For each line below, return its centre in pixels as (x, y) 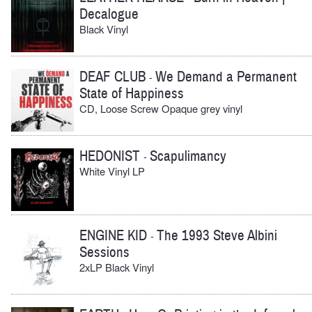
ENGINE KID (115, 235)
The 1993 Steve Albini (217, 235)
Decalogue (109, 15)
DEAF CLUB (114, 77)
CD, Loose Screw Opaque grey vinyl (161, 109)
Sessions (104, 252)
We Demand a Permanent (226, 77)
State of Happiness (132, 94)
